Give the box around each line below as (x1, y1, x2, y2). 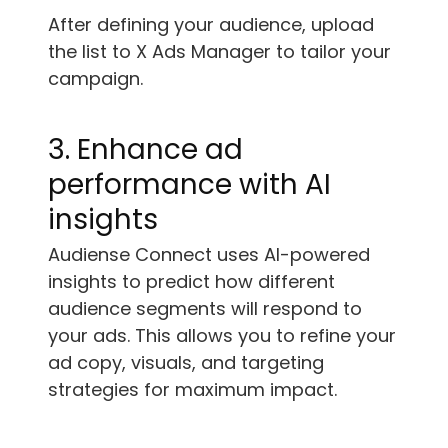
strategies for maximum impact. (48, 376, 337, 402)
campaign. (48, 65, 143, 91)
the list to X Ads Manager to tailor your (48, 38, 391, 64)
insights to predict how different (48, 268, 335, 294)
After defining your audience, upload (48, 11, 374, 37)
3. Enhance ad (48, 129, 243, 169)
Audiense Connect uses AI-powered (48, 241, 370, 267)
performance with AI (48, 164, 331, 204)
